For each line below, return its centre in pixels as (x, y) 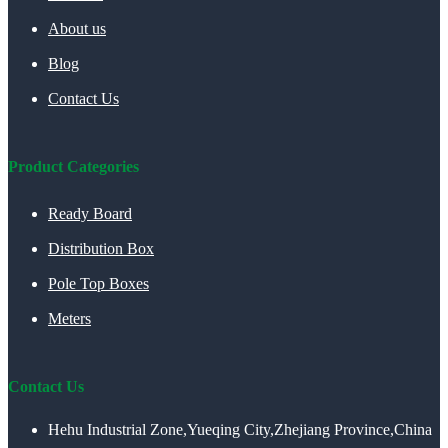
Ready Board (90, 214)
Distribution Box (101, 249)
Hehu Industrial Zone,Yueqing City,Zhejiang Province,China (240, 430)
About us (77, 28)
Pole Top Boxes (98, 284)
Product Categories (73, 167)
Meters (69, 319)
